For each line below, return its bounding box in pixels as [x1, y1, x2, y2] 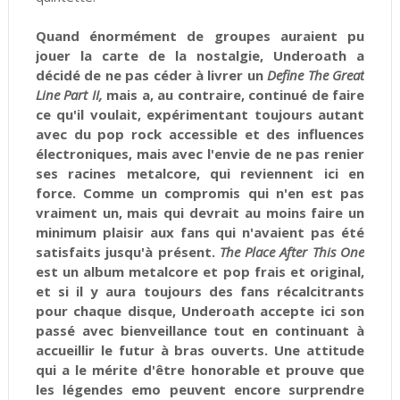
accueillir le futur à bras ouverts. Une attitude [35, 341, 365, 360]
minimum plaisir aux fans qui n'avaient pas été [35, 223, 365, 242]
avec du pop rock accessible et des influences [35, 125, 365, 144]
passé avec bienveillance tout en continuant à [35, 321, 365, 340]
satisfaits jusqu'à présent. [35, 243, 220, 262]
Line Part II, [35, 86, 103, 104]
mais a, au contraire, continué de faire [102, 86, 365, 104]
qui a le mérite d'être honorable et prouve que [35, 361, 365, 379]
